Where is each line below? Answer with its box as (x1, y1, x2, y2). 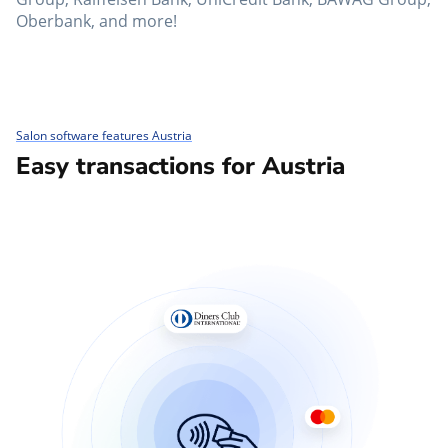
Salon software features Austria (16, 127, 192, 145)
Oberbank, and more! (16, 10, 177, 33)
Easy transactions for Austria (16, 150, 345, 183)
